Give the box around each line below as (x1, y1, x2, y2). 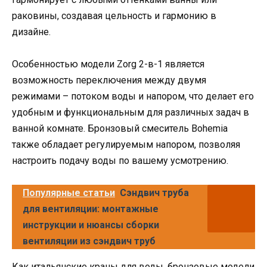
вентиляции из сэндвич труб (23, 235, 156, 247)
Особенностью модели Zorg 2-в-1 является (12, 58, 204, 70)
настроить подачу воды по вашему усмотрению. (12, 155, 228, 166)
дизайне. (12, 26, 51, 38)
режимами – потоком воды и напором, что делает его (12, 91, 254, 102)
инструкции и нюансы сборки (23, 219, 159, 231)
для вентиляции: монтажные (23, 203, 159, 215)
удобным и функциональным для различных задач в (12, 107, 249, 118)
